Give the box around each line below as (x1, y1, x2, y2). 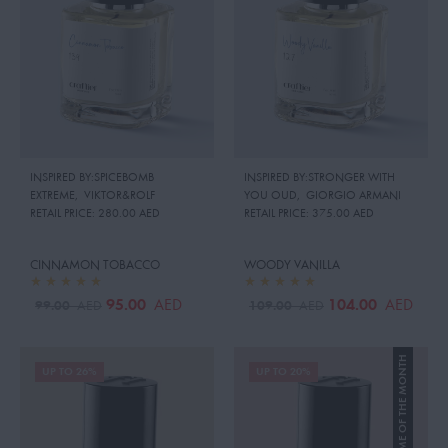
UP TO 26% (42, 364, 97, 378)
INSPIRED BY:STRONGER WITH (244, 170, 395, 185)
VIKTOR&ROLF (84, 188, 155, 203)
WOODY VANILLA (244, 257, 340, 273)
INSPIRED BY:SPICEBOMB (30, 170, 154, 185)
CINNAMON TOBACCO (30, 257, 160, 273)
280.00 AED (95, 206, 160, 221)
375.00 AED (309, 206, 374, 221)
